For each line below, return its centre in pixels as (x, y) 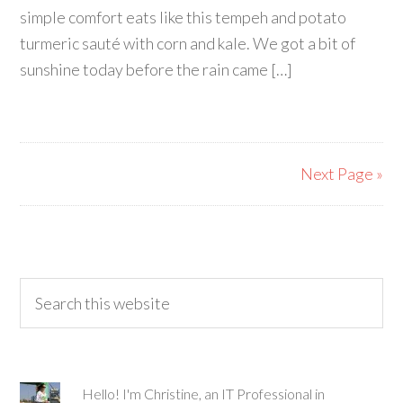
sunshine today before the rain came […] (157, 69)
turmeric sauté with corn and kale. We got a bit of (188, 43)
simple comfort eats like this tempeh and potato (184, 17)
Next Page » (341, 174)
